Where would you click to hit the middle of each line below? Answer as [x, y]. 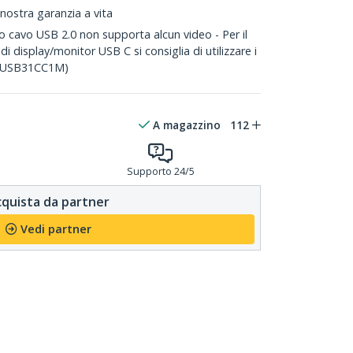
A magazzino [187, 125]
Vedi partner [56, 229]
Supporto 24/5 [160, 171]
